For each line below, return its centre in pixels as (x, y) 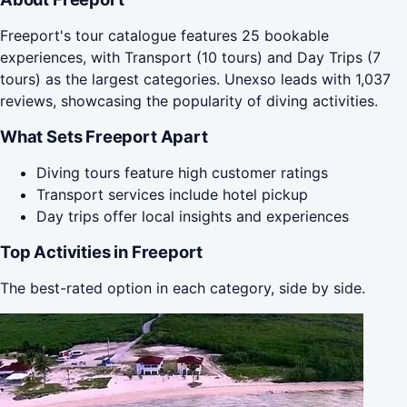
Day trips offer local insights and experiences (193, 216)
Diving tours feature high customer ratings (182, 172)
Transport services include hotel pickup (172, 194)
